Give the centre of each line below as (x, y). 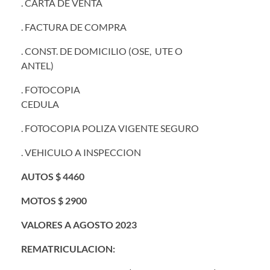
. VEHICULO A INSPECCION (81, 152)
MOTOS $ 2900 (54, 200)
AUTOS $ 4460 (53, 176)
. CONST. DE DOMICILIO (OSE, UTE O (102, 51)
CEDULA (123, 104)
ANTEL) (82, 65)
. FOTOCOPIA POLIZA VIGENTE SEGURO (110, 128)
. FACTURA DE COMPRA (74, 27)
